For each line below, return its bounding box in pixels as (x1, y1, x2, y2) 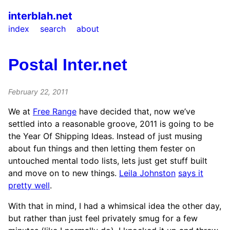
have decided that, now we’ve (76, 106, 195, 117)
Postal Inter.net (8, 55, 127, 74)
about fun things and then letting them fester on (8, 143, 195, 154)
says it (178, 167, 203, 178)
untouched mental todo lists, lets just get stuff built (8, 155, 207, 166)
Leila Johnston (119, 167, 176, 178)
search (40, 24, 66, 34)
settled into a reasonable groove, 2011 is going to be (8, 118, 214, 129)
